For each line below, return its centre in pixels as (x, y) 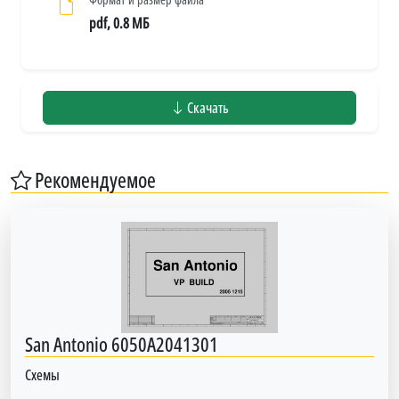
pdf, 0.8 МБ (119, 23)
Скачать (207, 107)
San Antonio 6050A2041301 (122, 344)
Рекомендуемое (94, 179)
